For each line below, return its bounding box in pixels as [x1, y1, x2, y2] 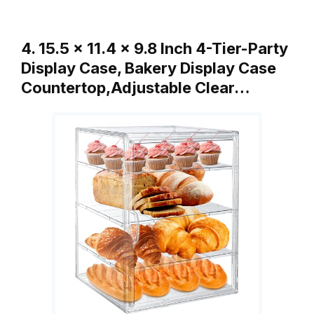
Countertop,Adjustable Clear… [21, 78, 250, 97]
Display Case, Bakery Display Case [21, 58, 276, 77]
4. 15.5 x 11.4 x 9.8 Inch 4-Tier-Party [21, 39, 288, 57]
